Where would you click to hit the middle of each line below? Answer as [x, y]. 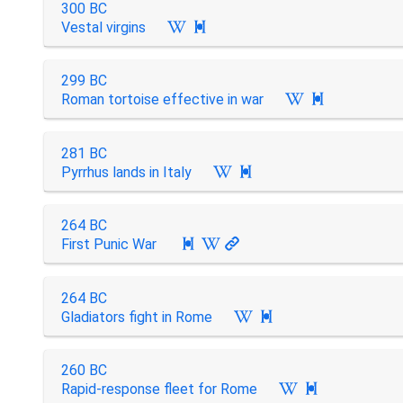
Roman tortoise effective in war [162, 99]
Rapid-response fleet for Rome [159, 389]
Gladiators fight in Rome [136, 317]
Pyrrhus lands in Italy [126, 172]
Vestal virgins [103, 27]
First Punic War [108, 244]
